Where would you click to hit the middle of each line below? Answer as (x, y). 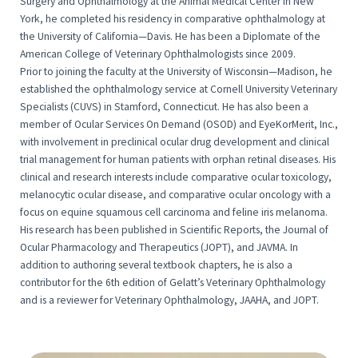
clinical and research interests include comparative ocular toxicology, (176, 177)
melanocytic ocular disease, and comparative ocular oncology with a (175, 194)
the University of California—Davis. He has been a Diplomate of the (170, 36)
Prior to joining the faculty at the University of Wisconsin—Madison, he (176, 71)
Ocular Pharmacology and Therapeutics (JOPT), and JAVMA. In (159, 247)
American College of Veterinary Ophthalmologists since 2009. (158, 54)
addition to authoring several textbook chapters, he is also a (156, 265)
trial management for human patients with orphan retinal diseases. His (178, 159)
